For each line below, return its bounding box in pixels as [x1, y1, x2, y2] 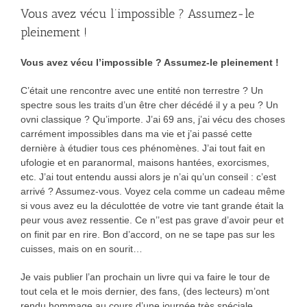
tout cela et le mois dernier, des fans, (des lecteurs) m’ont [20, 285, 269, 297]
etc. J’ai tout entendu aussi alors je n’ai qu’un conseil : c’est [20, 171, 276, 182]
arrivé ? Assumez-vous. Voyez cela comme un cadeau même [20, 185, 285, 197]
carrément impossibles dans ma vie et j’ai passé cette [20, 127, 252, 139]
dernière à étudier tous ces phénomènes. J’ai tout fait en [20, 142, 265, 153]
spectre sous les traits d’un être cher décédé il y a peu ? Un [20, 99, 278, 110]
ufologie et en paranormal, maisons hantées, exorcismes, [20, 156, 269, 168]
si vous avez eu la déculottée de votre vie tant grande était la [20, 199, 284, 211]
